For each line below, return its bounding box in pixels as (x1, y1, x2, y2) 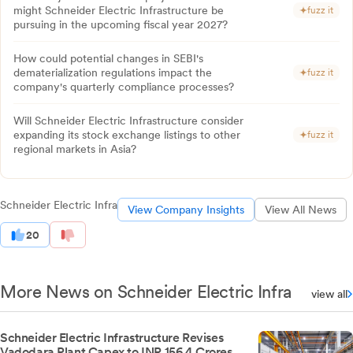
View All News (265, 203, 336, 217)
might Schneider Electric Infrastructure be (13, 4, 224, 17)
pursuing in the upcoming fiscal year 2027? (13, 18, 228, 32)
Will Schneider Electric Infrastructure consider (13, 114, 243, 128)
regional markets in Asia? (13, 143, 136, 156)
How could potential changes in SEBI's (13, 52, 203, 65)
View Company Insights (128, 203, 244, 217)
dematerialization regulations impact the (13, 66, 212, 80)
